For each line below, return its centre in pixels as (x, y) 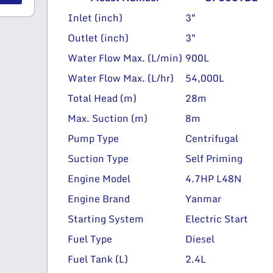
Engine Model (99, 178)
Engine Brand (98, 198)
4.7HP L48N (213, 178)
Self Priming (214, 158)
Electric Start (216, 218)
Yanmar (203, 198)
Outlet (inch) (98, 37)
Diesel (200, 239)
